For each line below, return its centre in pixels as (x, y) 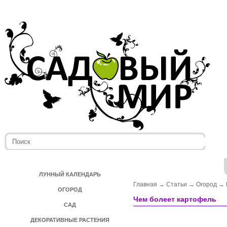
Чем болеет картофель (175, 199)
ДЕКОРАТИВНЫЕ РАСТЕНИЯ (70, 220)
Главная (145, 184)
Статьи (177, 184)
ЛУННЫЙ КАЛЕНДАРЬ (70, 174)
